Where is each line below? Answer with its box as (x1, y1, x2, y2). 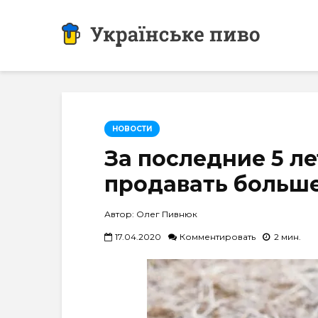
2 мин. (274, 231, 301, 242)
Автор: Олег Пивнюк (104, 209, 197, 219)
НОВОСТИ (112, 124, 152, 133)
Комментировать (180, 231, 256, 242)
